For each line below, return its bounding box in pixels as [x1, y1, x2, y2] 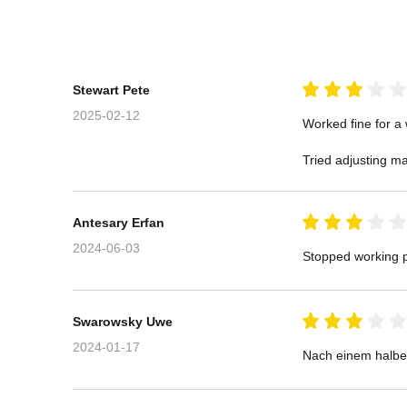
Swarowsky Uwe [73, 313, 173, 329]
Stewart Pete [73, 82, 150, 97]
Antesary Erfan [73, 214, 164, 230]
